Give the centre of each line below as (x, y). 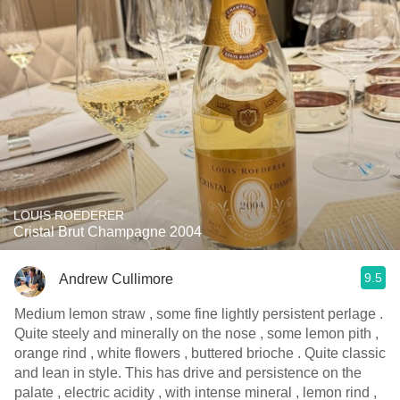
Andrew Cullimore (116, 279)
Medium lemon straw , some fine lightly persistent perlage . (199, 314)
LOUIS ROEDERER (69, 215)
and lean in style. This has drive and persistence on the (70, 373)
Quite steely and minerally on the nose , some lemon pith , (196, 333)
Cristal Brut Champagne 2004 (108, 232)
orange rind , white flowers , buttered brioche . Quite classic (159, 353)
